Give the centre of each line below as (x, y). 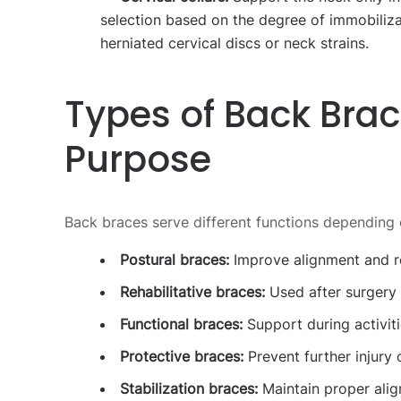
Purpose (138, 159)
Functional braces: (181, 324)
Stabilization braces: (189, 388)
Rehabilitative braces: (192, 291)
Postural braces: (175, 259)
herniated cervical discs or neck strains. (235, 43)
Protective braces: (182, 356)
